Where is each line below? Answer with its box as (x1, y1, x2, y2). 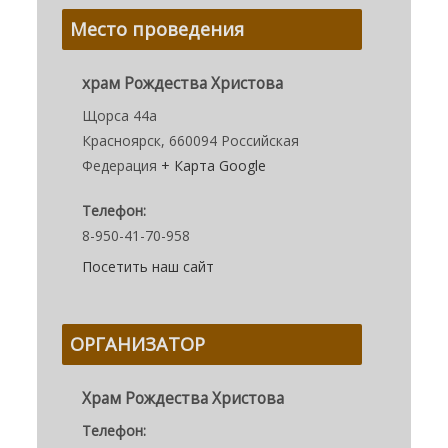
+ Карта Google (161, 156, 267, 176)
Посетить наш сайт (82, 257, 215, 277)
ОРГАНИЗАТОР (70, 332, 206, 357)
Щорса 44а (82, 106, 158, 126)
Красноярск (82, 131, 162, 151)
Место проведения (70, 17, 245, 42)
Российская (221, 131, 300, 151)
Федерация (82, 156, 158, 176)
